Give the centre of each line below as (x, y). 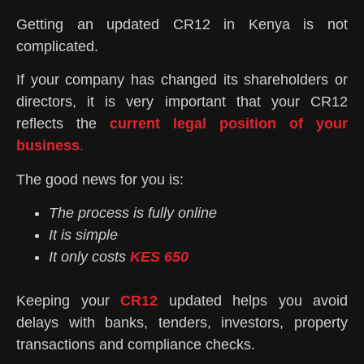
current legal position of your (229, 124)
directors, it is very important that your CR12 (182, 102)
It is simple (83, 235)
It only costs (89, 257)
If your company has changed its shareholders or (182, 80)
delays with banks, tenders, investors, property (182, 323)
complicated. (57, 46)
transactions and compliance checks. (136, 345)
